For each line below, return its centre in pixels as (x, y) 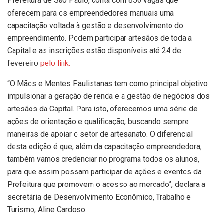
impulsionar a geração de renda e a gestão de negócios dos (108, 96)
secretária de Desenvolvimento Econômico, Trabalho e (99, 197)
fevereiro (24, 63)
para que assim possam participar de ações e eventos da (104, 172)
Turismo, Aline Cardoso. (47, 210)
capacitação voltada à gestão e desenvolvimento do (95, 26)
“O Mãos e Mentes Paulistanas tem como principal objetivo (108, 84)
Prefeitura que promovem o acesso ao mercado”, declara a (106, 185)
